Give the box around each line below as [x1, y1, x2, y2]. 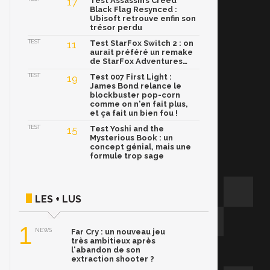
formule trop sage [90, 151, 164, 161]
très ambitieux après [71, 236, 155, 246]
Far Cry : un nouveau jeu [71, 227, 165, 237]
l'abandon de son [71, 245, 140, 255]
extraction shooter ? [71, 254, 154, 264]
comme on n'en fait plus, [90, 99, 188, 109]
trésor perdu [90, 23, 142, 33]
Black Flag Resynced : [90, 5, 177, 14]
